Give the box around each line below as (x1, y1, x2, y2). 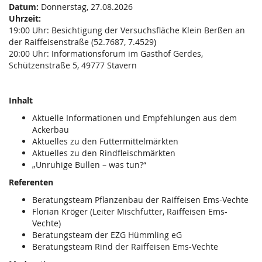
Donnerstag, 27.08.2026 (39, 1, 133, 13)
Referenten (9, 177, 53, 188)
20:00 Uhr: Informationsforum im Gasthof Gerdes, (9, 48, 203, 60)
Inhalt (9, 95, 33, 106)
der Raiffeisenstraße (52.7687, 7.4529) (9, 36, 156, 48)
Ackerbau (32, 124, 69, 136)
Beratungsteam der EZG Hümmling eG (32, 229, 182, 241)
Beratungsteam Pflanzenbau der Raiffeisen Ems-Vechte (32, 194, 249, 206)
